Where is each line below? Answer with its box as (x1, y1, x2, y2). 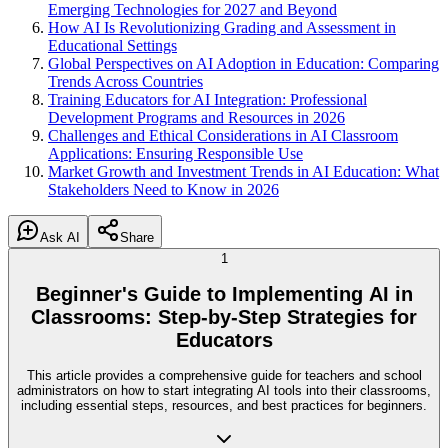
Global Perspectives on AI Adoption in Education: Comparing (48, 55, 439, 72)
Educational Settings (48, 37, 177, 54)
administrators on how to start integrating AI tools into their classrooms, (17, 383, 431, 399)
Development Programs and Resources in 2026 (48, 109, 345, 126)
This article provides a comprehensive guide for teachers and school (26, 368, 422, 384)
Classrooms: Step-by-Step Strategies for (31, 305, 417, 328)
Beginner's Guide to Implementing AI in (35, 282, 413, 305)
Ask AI (40, 230, 80, 245)
